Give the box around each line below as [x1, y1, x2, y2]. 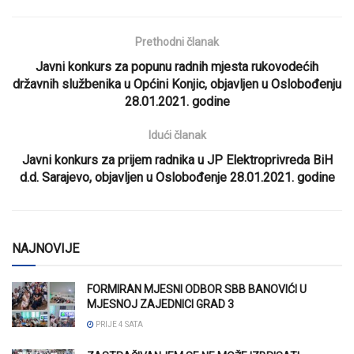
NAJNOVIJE [12, 240, 79, 256]
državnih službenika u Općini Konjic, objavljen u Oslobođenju [13, 76, 341, 92]
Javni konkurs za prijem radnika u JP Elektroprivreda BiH [21, 152, 333, 168]
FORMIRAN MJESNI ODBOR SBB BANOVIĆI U [87, 282, 307, 296]
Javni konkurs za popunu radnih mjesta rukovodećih [36, 58, 318, 74]
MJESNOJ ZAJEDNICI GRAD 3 [87, 297, 234, 311]
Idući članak [148, 128, 206, 141]
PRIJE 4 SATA [94, 319, 143, 329]
